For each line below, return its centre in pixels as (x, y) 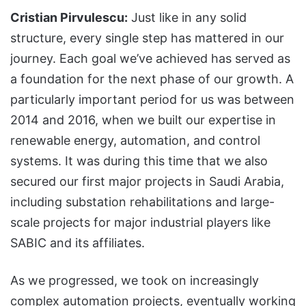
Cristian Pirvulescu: (69, 17)
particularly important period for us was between (152, 99)
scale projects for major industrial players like (140, 222)
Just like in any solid (187, 17)
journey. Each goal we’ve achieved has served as (150, 58)
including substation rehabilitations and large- (142, 201)
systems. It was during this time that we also (139, 161)
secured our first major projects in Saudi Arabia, (147, 181)
